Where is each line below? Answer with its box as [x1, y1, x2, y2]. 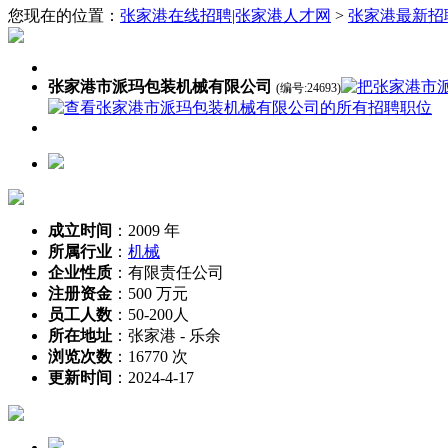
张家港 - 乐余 [128, 327, 221, 344]
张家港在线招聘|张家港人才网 [120, 7, 331, 24]
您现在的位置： [8, 7, 120, 24]
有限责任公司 [128, 264, 224, 281]
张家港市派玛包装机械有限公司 [48, 78, 272, 95]
